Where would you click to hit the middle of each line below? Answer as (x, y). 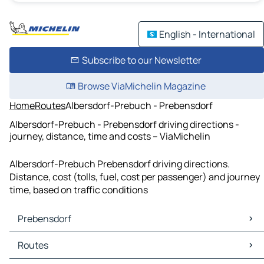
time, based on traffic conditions (79, 190)
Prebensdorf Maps (51, 239)
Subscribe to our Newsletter (141, 60)
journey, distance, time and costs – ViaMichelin (110, 136)
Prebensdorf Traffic (54, 252)
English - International (207, 34)
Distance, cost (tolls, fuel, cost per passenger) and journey (135, 177)
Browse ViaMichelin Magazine (141, 86)
